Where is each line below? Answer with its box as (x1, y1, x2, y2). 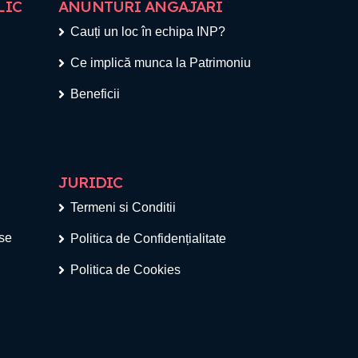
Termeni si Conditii (70, 200, 176, 214)
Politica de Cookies (70, 262, 181, 276)
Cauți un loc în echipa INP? (70, 24, 225, 38)
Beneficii (70, 86, 120, 101)
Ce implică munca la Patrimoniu (70, 55, 251, 70)
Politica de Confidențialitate (70, 231, 226, 245)
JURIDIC (58, 172, 123, 192)
